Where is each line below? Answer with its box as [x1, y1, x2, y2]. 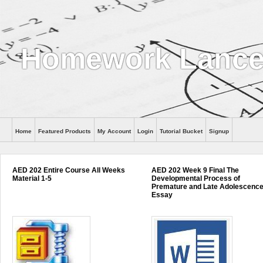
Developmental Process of [151, 174, 241, 183]
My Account [97, 128, 131, 134]
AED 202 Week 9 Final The [151, 166, 240, 174]
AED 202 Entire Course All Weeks [12, 166, 125, 174]
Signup [209, 128, 229, 134]
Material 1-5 [12, 174, 52, 183]
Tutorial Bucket [160, 128, 203, 134]
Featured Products [38, 128, 91, 134]
